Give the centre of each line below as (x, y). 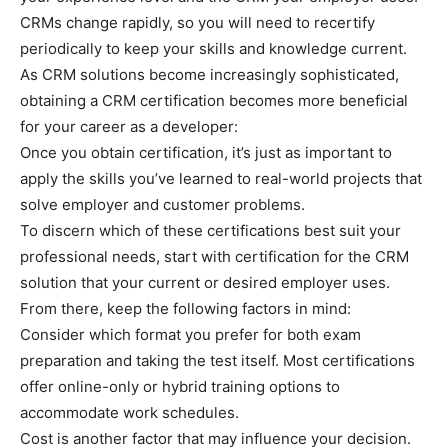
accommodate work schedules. (129, 412)
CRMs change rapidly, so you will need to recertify (197, 22)
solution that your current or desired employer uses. (205, 282)
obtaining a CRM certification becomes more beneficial (214, 100)
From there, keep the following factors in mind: (185, 308)
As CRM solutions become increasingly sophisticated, (209, 74)
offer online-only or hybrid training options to (180, 386)
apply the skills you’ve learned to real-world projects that (221, 178)
